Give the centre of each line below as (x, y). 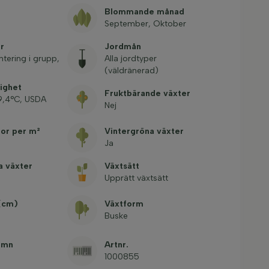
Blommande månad (144, 12)
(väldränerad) (131, 71)
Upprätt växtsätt (136, 178)
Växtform (124, 204)
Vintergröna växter (144, 131)
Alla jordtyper (130, 59)
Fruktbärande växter (147, 93)
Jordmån (122, 47)
